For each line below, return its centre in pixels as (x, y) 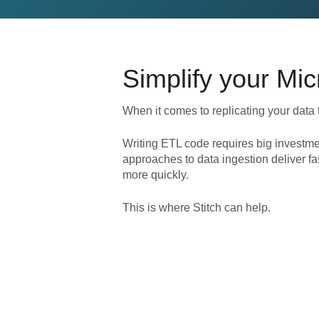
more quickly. (156, 175)
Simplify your (199, 79)
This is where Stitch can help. (197, 208)
